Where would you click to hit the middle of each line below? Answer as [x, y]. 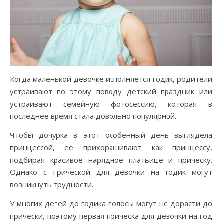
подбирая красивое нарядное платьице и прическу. [111, 160]
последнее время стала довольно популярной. [93, 116]
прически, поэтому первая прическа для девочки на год [111, 216]
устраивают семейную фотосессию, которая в [111, 104]
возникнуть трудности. [52, 184]
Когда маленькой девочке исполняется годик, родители [111, 79]
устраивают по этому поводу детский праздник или [111, 91]
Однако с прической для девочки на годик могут [111, 172]
